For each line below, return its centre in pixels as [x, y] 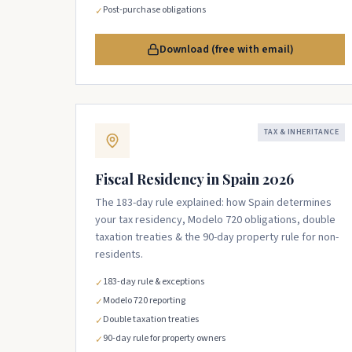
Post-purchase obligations [154, 10]
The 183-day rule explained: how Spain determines [213, 203]
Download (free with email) [226, 49]
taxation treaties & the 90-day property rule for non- [217, 237]
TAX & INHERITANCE [301, 132]
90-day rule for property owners [164, 338]
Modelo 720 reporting [144, 301]
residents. [119, 255]
